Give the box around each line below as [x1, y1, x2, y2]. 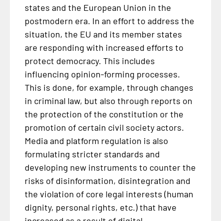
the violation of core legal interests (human [24, 188, 193, 199]
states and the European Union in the [24, 1, 171, 13]
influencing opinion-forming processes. [24, 68, 180, 79]
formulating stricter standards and [24, 148, 160, 159]
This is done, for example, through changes [24, 81, 193, 93]
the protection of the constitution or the [24, 108, 184, 119]
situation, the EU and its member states [24, 28, 182, 39]
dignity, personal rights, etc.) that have [24, 201, 177, 213]
